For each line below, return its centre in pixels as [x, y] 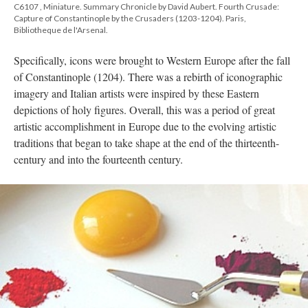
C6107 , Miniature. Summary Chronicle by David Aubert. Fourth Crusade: [146, 7]
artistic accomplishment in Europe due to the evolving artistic [145, 126]
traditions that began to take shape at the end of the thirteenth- [146, 143]
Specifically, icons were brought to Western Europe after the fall [152, 60]
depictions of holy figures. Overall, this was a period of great [144, 110]
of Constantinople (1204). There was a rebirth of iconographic [148, 77]
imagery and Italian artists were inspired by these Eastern [136, 93]
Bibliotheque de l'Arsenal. [61, 30]
